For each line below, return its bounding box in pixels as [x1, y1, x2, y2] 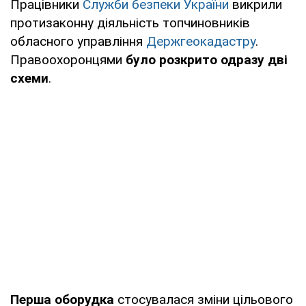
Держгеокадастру [146, 33, 255, 49]
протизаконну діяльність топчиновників [10, 14, 250, 31]
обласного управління [10, 33, 146, 49]
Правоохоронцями [10, 51, 126, 68]
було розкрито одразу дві [126, 51, 288, 68]
